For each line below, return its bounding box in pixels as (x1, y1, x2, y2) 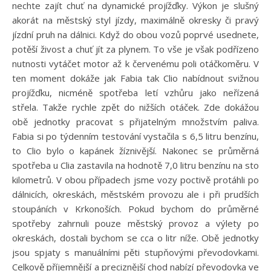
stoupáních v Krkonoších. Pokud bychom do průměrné (12, 203, 259, 215)
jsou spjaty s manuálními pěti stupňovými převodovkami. (12, 246, 259, 259)
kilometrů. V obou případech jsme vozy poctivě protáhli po (12, 174, 259, 186)
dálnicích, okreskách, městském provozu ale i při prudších (12, 188, 259, 201)
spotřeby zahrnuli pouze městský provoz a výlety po (12, 217, 259, 230)
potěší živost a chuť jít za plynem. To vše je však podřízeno (12, 43, 259, 56)
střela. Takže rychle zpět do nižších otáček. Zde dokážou (12, 101, 259, 114)
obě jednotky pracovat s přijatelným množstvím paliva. (12, 116, 259, 128)
